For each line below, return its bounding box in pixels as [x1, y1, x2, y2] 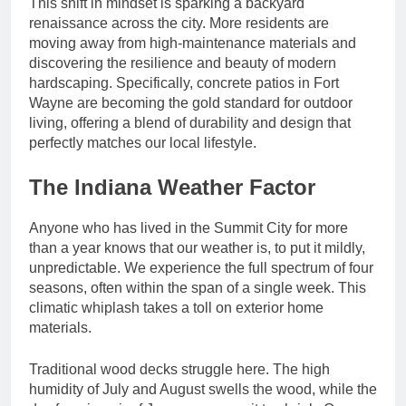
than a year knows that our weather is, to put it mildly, [29, 239, 365, 256]
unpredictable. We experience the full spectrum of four [29, 259, 373, 275]
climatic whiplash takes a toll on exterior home [29, 299, 324, 315]
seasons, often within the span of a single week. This [29, 279, 366, 295]
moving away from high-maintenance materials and [29, 34, 356, 51]
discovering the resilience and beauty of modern [29, 54, 336, 71]
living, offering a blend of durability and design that [29, 114, 351, 130]
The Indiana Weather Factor [29, 174, 315, 199]
